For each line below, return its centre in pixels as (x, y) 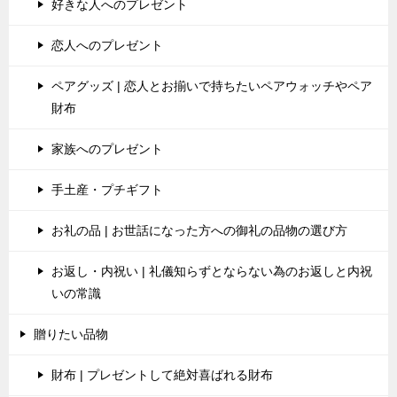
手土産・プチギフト (107, 190)
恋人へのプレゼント (107, 45)
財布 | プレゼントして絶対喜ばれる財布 (162, 375)
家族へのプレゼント (107, 149)
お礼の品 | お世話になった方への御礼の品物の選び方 (199, 230)
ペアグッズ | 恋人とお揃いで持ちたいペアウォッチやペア (212, 86)
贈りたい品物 (71, 334)
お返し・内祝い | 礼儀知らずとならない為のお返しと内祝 (212, 271)
